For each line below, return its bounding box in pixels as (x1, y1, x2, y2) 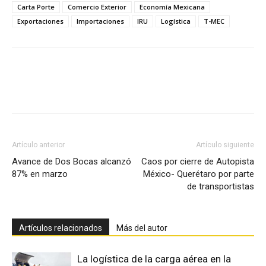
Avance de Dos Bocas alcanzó (12, 156, 131, 167)
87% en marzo (12, 168, 68, 179)
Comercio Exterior (68, 2, 126, 11)
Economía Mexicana (140, 2, 205, 11)
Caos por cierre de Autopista (141, 156, 254, 167)
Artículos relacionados (19, 223, 102, 233)
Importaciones (77, 16, 124, 26)
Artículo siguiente (196, 140, 254, 149)
